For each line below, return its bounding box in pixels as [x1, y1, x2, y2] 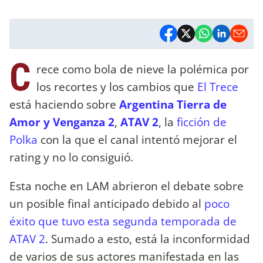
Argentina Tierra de [119, 96, 227, 112]
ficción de [177, 113, 227, 130]
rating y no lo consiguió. [9, 149, 136, 165]
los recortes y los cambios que [36, 78, 197, 95]
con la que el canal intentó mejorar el [38, 131, 237, 147]
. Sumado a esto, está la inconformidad [45, 230, 250, 247]
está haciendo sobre [9, 96, 116, 112]
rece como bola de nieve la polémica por [36, 60, 249, 77]
